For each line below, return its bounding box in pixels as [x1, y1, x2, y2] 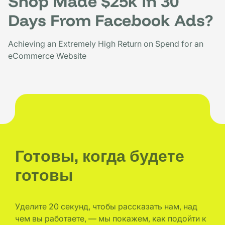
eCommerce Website [8, 50, 86, 61]
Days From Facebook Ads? [8, 10, 213, 30]
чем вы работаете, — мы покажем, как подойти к [15, 213, 206, 223]
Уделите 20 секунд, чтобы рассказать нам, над [15, 201, 197, 211]
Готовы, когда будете [15, 145, 184, 166]
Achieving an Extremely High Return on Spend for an [8, 38, 203, 49]
